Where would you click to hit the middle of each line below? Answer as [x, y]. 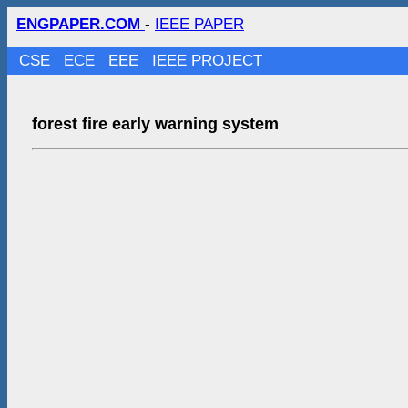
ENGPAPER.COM [81, 24]
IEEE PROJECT [208, 61]
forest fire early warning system [155, 123]
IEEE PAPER [199, 24]
